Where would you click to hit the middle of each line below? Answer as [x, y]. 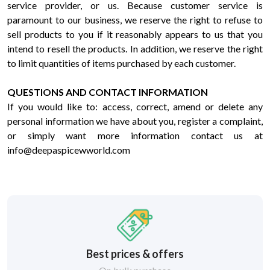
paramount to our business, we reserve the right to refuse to [135, 20]
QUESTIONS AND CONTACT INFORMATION [109, 92]
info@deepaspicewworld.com [70, 150]
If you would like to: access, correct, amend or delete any [135, 106]
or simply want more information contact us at [135, 135]
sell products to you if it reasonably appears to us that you [135, 34]
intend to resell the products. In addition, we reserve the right [135, 49]
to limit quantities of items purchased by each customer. [121, 63]
